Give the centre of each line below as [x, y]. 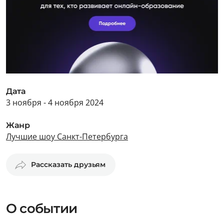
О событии [41, 208]
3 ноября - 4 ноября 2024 [55, 102]
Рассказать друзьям [68, 164]
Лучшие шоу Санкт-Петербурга [67, 136]
